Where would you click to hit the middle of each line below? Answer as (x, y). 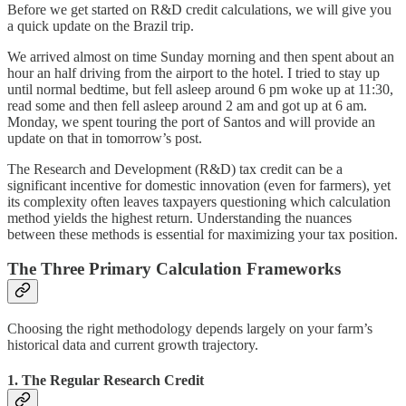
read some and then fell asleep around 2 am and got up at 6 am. (187, 105)
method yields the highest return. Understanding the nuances (179, 217)
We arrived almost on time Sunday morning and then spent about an (201, 56)
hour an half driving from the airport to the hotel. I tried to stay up (193, 72)
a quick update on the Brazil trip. (101, 25)
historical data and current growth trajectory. (133, 344)
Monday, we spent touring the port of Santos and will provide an (191, 121)
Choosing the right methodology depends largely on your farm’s (190, 328)
